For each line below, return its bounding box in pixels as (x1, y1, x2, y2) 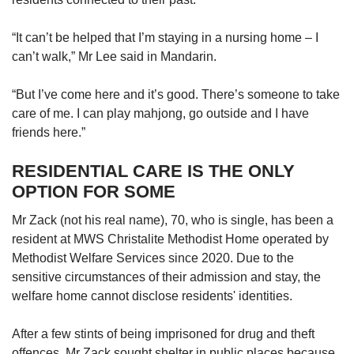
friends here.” (12, 126, 85, 140)
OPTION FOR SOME (12, 182, 175, 202)
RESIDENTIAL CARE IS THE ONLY (12, 161, 295, 182)
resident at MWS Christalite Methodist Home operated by (12, 232, 329, 247)
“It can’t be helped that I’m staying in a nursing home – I (12, 31, 318, 45)
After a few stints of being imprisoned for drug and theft (12, 327, 314, 341)
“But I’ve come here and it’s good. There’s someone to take (12, 88, 340, 102)
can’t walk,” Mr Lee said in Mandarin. (12, 50, 217, 64)
